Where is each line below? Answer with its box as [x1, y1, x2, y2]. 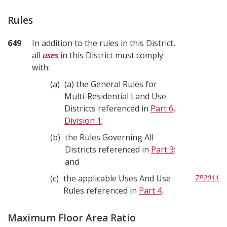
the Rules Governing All [65, 132, 154, 143]
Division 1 [64, 115, 101, 126]
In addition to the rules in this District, [32, 37, 175, 49]
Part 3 [151, 144, 174, 155]
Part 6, [150, 103, 175, 114]
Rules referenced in [63, 185, 139, 196]
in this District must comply [58, 50, 163, 61]
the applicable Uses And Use [63, 173, 171, 184]
